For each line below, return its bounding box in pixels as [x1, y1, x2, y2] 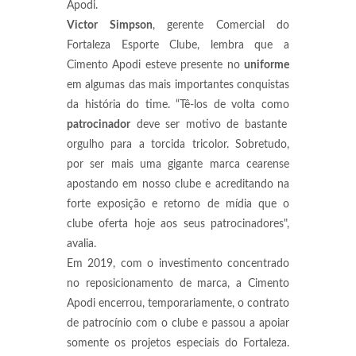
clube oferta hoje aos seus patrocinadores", [67, 219, 289, 230]
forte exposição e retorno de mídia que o [67, 199, 289, 210]
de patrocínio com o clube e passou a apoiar [67, 318, 289, 329]
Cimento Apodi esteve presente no [67, 60, 244, 71]
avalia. [67, 238, 99, 250]
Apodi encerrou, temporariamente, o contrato [67, 298, 289, 309]
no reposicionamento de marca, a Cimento [67, 278, 289, 289]
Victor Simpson [67, 20, 153, 31]
